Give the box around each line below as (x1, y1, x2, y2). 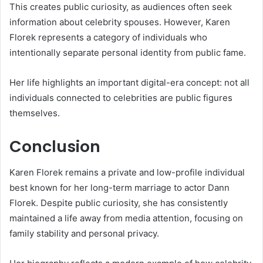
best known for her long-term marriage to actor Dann (9, 182, 230, 194)
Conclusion (9, 135, 100, 157)
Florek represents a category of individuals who (9, 31, 207, 43)
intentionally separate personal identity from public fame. (9, 46, 246, 58)
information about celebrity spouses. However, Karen (9, 16, 230, 28)
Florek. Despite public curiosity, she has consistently (9, 197, 228, 209)
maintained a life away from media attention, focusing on (9, 213, 243, 224)
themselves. (9, 107, 60, 119)
